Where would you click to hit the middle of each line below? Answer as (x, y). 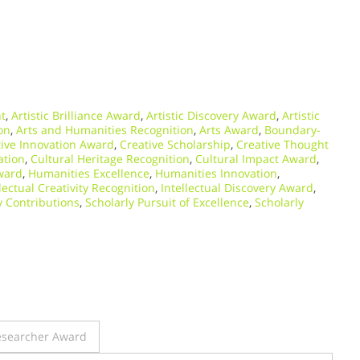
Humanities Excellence (89, 173)
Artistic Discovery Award (211, 115)
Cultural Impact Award (256, 158)
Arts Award (229, 129)
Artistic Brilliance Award (76, 115)
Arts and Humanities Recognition (105, 129)
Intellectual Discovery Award (237, 187)
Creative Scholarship (175, 144)
